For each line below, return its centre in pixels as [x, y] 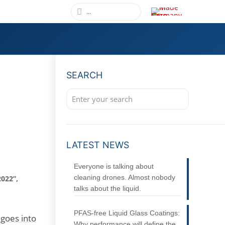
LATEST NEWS [97, 145]
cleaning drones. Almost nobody [124, 177]
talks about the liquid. [107, 188]
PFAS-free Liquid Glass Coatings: [127, 213]
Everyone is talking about [114, 166]
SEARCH [84, 75]
